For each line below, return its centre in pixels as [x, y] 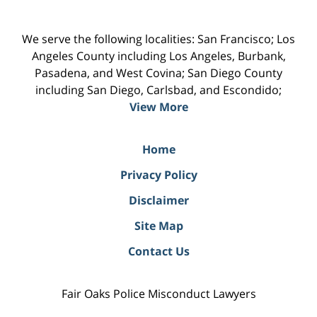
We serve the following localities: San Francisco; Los [158, 39]
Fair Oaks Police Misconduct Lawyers [158, 293]
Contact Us [158, 251]
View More [158, 106]
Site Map [158, 225]
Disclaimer [158, 200]
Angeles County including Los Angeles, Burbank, [158, 56]
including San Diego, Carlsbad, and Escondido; [158, 90]
